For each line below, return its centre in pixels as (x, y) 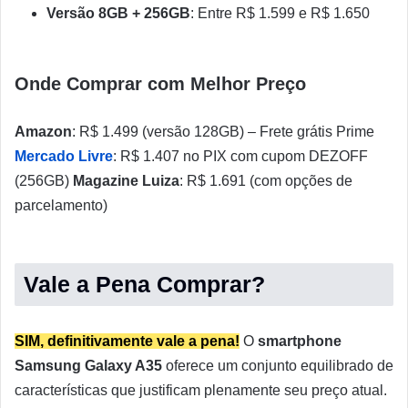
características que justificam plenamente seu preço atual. (201, 390)
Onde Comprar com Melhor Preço (160, 84)
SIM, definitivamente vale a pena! (127, 341)
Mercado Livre (64, 156)
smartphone (300, 341)
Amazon (43, 132)
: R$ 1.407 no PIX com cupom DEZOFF (240, 156)
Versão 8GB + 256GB (118, 13)
